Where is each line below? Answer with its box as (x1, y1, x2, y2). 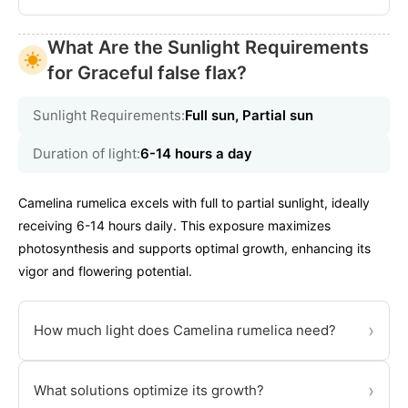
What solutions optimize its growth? (34, 382, 264, 400)
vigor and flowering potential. (18, 263, 192, 280)
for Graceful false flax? (47, 62, 247, 85)
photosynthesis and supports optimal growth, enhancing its (18, 240, 371, 257)
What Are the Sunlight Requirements (47, 36, 369, 59)
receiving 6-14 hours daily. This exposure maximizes (18, 218, 331, 234)
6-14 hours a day (140, 145, 252, 163)
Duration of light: (33, 145, 140, 163)
